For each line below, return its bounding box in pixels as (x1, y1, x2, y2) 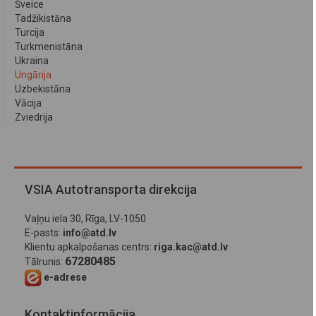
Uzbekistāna (15, 83, 71, 95)
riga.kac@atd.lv (154, 241, 228, 253)
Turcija (15, 27, 44, 39)
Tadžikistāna (15, 13, 71, 25)
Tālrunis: (25, 256, 65, 268)
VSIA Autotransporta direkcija (25, 182, 197, 197)
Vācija (15, 97, 42, 109)
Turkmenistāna (15, 41, 83, 53)
